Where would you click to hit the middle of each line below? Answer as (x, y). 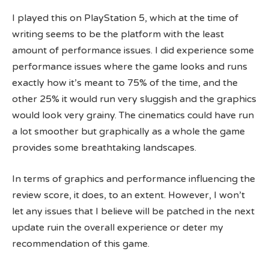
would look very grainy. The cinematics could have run (133, 116)
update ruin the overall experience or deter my (118, 227)
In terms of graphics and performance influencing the (134, 179)
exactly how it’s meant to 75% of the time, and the (125, 83)
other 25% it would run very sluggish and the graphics (134, 99)
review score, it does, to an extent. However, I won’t (128, 195)
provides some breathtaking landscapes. (104, 148)
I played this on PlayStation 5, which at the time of (125, 18)
